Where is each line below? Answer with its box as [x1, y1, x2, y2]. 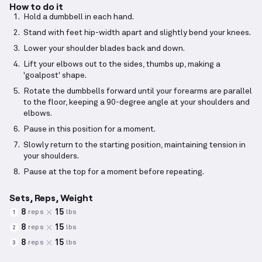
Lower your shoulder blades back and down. [23, 44, 185, 53]
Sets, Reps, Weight [9, 192, 93, 204]
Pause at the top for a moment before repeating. [23, 168, 204, 177]
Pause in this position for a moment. [23, 125, 156, 134]
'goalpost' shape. [23, 71, 87, 80]
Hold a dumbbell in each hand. [23, 13, 134, 22]
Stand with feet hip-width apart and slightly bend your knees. [23, 29, 251, 37]
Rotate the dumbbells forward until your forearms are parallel [23, 87, 252, 96]
